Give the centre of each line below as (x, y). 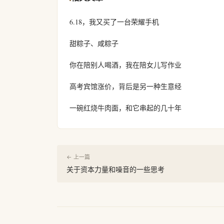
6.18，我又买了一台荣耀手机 (114, 22)
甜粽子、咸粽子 (94, 43)
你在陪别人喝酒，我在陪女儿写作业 (125, 65)
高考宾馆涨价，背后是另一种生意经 (125, 86)
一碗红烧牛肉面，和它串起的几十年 (125, 108)
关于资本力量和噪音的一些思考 (115, 169)
